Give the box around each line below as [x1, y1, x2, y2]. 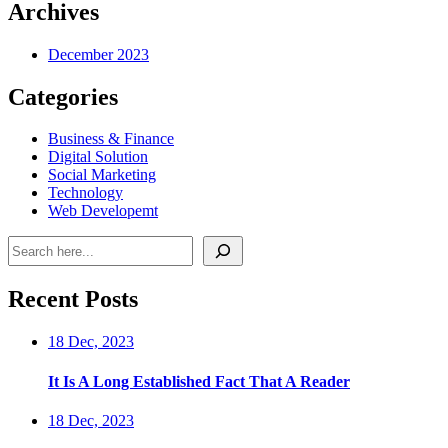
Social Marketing [48, 166, 156, 184]
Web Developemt [48, 202, 158, 220]
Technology [48, 184, 123, 202]
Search [7, 235, 50, 253]
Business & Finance [48, 130, 174, 148]
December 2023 [48, 45, 149, 63]
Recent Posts [8, 286, 138, 313]
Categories [8, 83, 118, 110]
